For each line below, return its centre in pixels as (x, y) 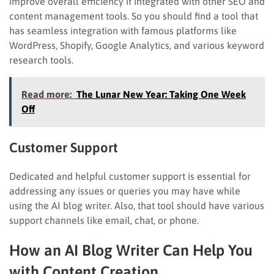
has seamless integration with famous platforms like (123, 30)
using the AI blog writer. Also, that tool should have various (137, 205)
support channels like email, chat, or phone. (104, 220)
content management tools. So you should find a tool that (134, 16)
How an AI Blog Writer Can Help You (131, 250)
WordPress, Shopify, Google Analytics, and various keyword (137, 45)
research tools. (41, 60)
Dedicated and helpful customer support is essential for (130, 176)
